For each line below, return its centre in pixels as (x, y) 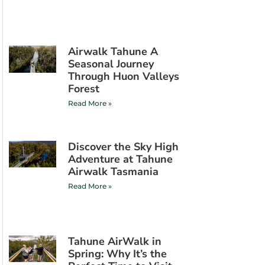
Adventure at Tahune (121, 159)
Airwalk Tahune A (113, 52)
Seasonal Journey (111, 64)
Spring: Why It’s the (118, 254)
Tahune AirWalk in (115, 242)
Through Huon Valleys (124, 77)
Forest (84, 89)
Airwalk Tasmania (114, 171)
